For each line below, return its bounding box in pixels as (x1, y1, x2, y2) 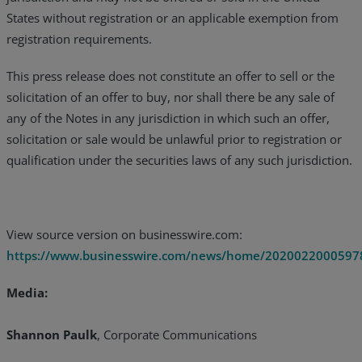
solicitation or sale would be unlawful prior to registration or (6, 130, 342, 147)
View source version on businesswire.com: (6, 225, 242, 242)
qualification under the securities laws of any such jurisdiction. (6, 151, 352, 168)
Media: (6, 284, 48, 301)
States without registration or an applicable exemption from (6, 9, 339, 26)
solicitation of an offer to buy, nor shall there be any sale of (6, 88, 335, 105)
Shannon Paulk (6, 326, 97, 343)
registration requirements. (6, 30, 152, 47)
